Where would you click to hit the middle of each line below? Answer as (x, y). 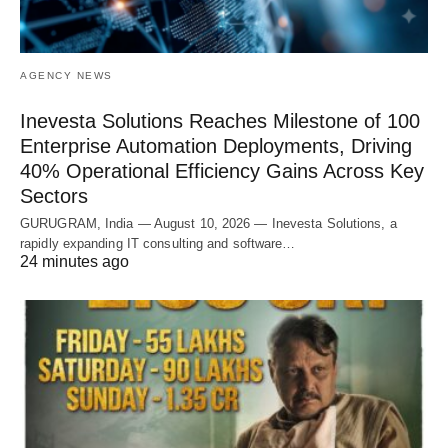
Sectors (54, 195)
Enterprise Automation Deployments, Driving (216, 145)
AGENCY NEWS (66, 75)
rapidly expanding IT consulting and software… (158, 243)
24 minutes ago (74, 261)
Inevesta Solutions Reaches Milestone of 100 (220, 120)
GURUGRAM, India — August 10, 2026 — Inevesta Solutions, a (208, 223)
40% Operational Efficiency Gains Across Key (222, 170)
